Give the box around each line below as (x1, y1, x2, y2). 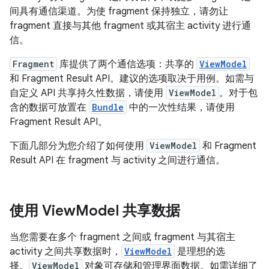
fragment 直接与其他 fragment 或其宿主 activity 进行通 (10, 20, 251, 32)
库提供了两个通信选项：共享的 (57, 58, 196, 70)
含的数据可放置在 (10, 101, 89, 113)
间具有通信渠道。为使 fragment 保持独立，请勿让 (10, 5, 228, 17)
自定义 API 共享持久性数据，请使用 (10, 87, 166, 99)
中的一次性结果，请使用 (127, 101, 235, 113)
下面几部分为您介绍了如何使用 (10, 140, 147, 152)
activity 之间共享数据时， (10, 246, 121, 258)
